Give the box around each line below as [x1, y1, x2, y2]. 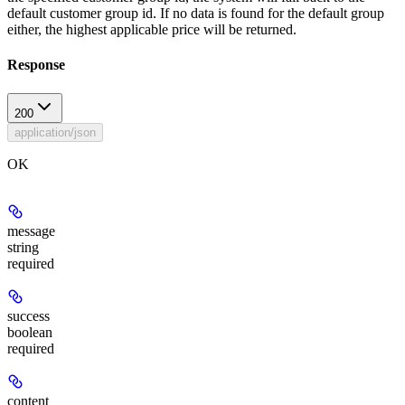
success [7, 307, 50, 324]
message [7, 222, 55, 239]
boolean [7, 324, 52, 340]
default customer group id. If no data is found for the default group [7, 5, 384, 22]
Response [7, 57, 65, 73]
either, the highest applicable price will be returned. [7, 22, 297, 38]
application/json [14, 125, 96, 139]
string [7, 239, 39, 255]
